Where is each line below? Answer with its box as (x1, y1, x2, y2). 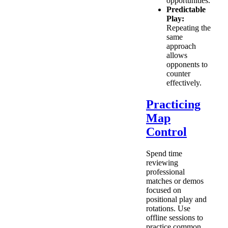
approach (166, 41, 196, 50)
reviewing (146, 158, 178, 167)
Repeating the (166, 23, 211, 32)
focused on (146, 185, 181, 194)
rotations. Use (146, 204, 190, 213)
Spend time (146, 149, 182, 158)
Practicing (146, 97, 201, 111)
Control (146, 125, 187, 138)
